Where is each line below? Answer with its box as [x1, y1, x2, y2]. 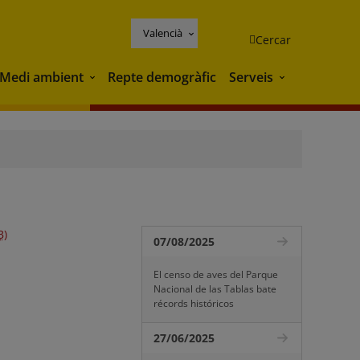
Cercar [256, 31, 291, 47]
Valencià [143, 25, 182, 40]
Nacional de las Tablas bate [153, 282, 276, 296]
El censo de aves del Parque [153, 268, 278, 281]
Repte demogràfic [108, 67, 216, 86]
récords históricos [153, 297, 234, 310]
